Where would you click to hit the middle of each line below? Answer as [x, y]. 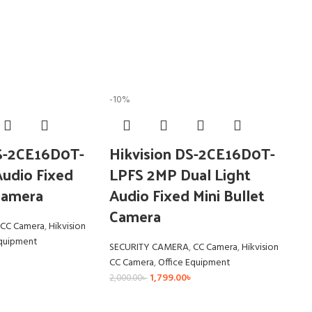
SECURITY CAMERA [149, 248]
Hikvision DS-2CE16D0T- [192, 154]
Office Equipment [194, 263]
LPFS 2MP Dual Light [180, 174]
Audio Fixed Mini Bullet [187, 195]
